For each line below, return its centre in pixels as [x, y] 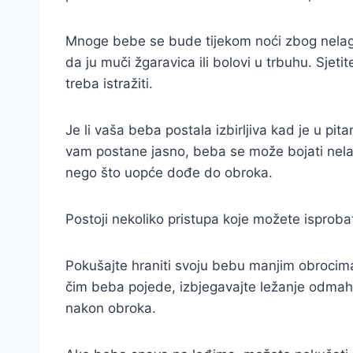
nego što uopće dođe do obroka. [169, 173]
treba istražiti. [109, 84]
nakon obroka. [111, 308]
